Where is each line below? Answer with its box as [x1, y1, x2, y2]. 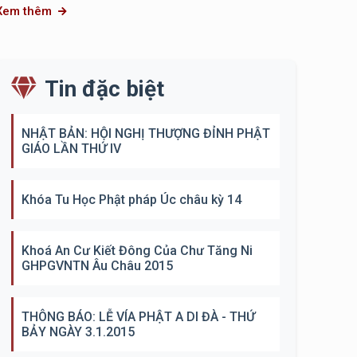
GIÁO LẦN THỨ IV [22, 141, 122, 156]
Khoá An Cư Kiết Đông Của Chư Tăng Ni [22, 243, 253, 258]
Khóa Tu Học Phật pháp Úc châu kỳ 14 [22, 192, 242, 207]
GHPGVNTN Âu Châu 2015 [22, 258, 174, 273]
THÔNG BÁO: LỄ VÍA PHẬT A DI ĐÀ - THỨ [22, 309, 256, 324]
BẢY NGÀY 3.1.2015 [22, 324, 135, 339]
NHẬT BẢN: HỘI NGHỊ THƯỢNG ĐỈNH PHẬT [22, 126, 271, 141]
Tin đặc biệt [45, 76, 165, 102]
